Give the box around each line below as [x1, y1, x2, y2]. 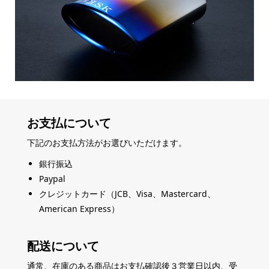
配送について [26, 237, 99, 254]
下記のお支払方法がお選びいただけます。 [26, 136, 187, 148]
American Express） [38, 202, 119, 214]
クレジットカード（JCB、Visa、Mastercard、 [38, 187, 216, 199]
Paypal [38, 172, 65, 184]
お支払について [26, 114, 111, 131]
